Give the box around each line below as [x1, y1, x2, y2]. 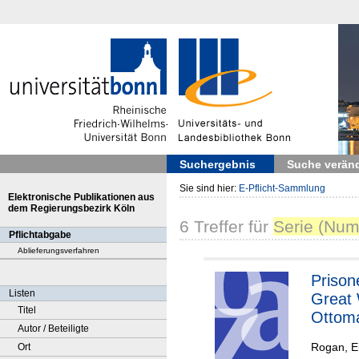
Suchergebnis [179, 158, 256, 171]
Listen [9, 288, 35, 299]
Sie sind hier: [179, 183, 239, 194]
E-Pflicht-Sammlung [239, 183, 325, 194]
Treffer [189, 217, 244, 236]
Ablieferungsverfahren [18, 246, 99, 255]
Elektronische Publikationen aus [8, 192, 155, 203]
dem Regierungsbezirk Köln [8, 203, 135, 214]
